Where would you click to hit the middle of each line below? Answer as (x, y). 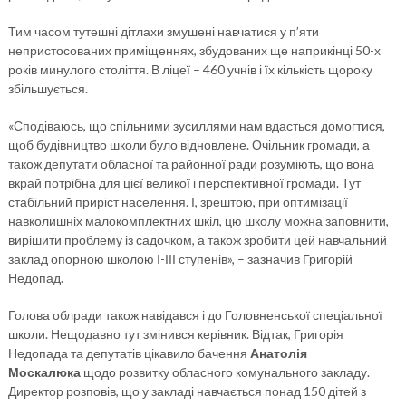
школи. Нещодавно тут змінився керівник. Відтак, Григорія (175, 334)
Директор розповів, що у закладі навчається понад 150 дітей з (187, 391)
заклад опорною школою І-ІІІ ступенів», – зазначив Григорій (180, 259)
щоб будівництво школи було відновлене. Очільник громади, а (188, 145)
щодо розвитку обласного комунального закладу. (225, 372)
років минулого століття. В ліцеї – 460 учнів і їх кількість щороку (190, 70)
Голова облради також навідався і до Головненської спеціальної (195, 315)
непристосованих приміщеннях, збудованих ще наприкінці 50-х (194, 51)
